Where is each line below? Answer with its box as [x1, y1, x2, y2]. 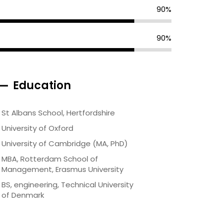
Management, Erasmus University [1, 164, 123, 174]
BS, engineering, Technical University [1, 179, 133, 190]
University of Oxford [1, 123, 73, 133]
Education [13, 78, 71, 93]
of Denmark [1, 190, 44, 200]
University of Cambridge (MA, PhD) [1, 138, 128, 149]
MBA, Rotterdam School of [1, 154, 98, 164]
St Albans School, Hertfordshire [1, 108, 115, 118]
